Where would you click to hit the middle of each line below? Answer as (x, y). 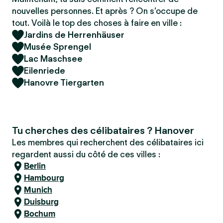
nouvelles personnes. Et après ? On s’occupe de (105, 11)
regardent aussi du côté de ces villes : (86, 154)
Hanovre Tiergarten (64, 83)
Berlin (35, 166)
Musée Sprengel (57, 47)
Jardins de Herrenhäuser (74, 35)
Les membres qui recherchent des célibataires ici (108, 142)
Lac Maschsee (53, 59)
